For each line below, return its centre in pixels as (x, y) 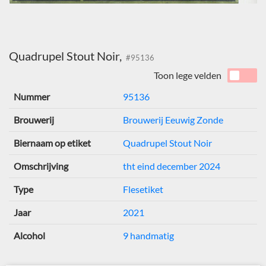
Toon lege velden (188, 75)
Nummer (32, 97)
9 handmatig (148, 236)
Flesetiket (143, 189)
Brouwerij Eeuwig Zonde (173, 120)
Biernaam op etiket (52, 143)
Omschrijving (41, 166)
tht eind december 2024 (172, 166)
